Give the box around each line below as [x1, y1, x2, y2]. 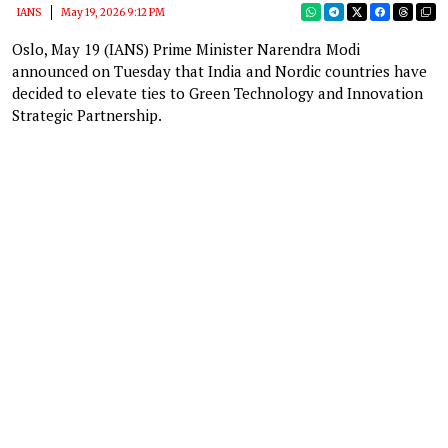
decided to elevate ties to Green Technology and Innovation [12, 82, 423, 103]
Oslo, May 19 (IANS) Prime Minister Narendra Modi [12, 38, 360, 59]
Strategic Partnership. [12, 104, 162, 125]
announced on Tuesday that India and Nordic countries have [12, 60, 427, 81]
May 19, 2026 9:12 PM [61, 5, 165, 19]
